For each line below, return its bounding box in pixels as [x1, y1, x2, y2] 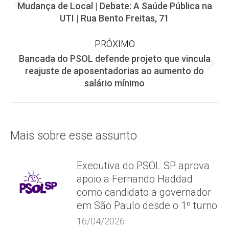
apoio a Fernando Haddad [77, 173, 193, 185]
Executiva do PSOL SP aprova [77, 159, 210, 172]
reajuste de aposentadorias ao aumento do [25, 65, 204, 76]
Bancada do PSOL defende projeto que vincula [18, 53, 211, 64]
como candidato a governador [77, 186, 211, 198]
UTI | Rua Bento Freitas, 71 [60, 13, 169, 24]
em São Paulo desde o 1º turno [77, 199, 217, 212]
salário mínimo [84, 78, 145, 88]
